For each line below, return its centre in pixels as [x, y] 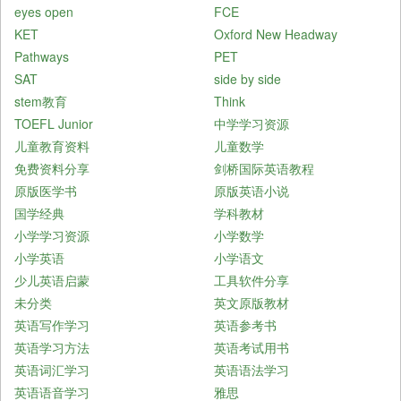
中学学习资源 [252, 123]
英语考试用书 [252, 347]
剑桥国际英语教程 [264, 168]
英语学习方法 [52, 347]
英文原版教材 [252, 302]
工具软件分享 [252, 280]
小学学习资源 [52, 235]
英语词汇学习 [52, 369]
